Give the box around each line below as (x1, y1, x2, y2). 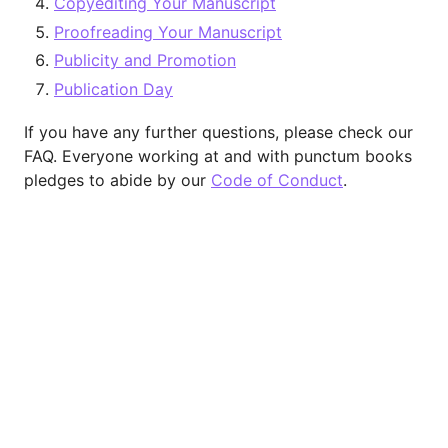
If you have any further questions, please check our (24, 121, 413, 142)
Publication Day (54, 79, 173, 100)
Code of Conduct (211, 169, 343, 190)
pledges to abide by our (24, 169, 211, 190)
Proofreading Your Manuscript (54, 21, 282, 42)
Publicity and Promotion (54, 50, 236, 71)
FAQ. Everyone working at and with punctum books (24, 145, 412, 166)
